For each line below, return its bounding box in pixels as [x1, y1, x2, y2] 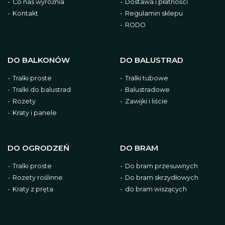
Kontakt [13, 10, 38, 17]
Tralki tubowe [125, 74, 168, 82]
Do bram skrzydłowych [125, 174, 198, 181]
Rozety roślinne [13, 174, 63, 181]
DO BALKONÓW [8, 55, 70, 65]
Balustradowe [125, 86, 170, 93]
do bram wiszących [125, 185, 187, 193]
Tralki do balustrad [13, 86, 71, 93]
